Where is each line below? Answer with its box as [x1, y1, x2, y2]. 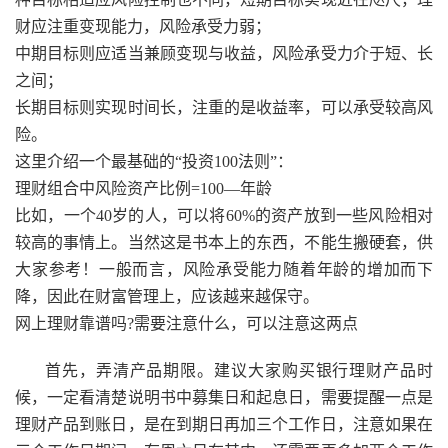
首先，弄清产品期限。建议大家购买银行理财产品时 [45, 362, 433, 379]
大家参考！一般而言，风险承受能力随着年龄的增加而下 [15, 261, 433, 278]
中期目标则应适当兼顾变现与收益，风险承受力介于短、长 [15, 45, 433, 62]
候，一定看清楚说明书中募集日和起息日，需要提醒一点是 [15, 389, 433, 406]
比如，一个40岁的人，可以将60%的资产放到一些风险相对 [15, 207, 433, 224]
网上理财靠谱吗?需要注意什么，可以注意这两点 [15, 315, 358, 332]
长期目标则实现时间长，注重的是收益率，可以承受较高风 [15, 99, 433, 116]
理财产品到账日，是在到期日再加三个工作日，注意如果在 [15, 416, 433, 433]
